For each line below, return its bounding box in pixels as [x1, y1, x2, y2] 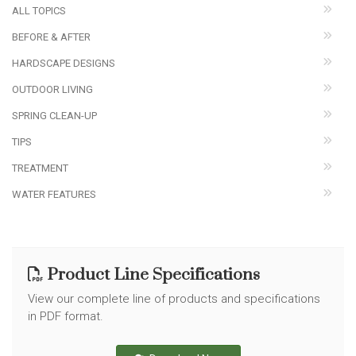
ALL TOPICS [12, 5, 66, 17]
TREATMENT [12, 162, 68, 174]
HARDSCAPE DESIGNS [12, 57, 115, 69]
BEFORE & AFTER [12, 31, 91, 43]
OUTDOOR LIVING [12, 83, 93, 95]
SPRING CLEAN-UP [12, 110, 97, 122]
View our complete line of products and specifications [28, 292, 320, 306]
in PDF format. [28, 309, 103, 323]
